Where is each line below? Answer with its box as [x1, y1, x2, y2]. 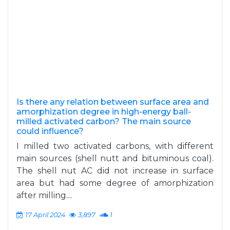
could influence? [16, 126, 84, 136]
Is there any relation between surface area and [16, 97, 209, 107]
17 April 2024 [25, 211, 65, 219]
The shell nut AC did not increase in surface [16, 166, 214, 176]
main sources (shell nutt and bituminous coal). [16, 154, 214, 163]
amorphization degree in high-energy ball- [16, 107, 191, 117]
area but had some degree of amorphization [16, 178, 214, 188]
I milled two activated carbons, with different [16, 141, 214, 151]
